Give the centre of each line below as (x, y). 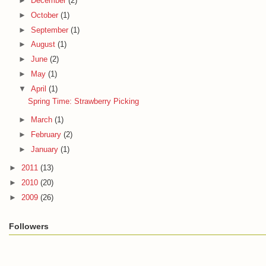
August (44, 45)
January (45, 149)
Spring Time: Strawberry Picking (84, 102)
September (50, 30)
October (45, 15)
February (47, 135)
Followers (29, 226)
